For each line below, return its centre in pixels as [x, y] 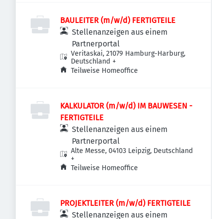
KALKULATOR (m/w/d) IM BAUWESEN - [126, 106]
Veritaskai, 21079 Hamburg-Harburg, [128, 54]
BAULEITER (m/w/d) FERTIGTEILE [118, 20]
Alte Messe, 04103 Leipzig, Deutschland [132, 151]
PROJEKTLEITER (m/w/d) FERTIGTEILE [125, 203]
